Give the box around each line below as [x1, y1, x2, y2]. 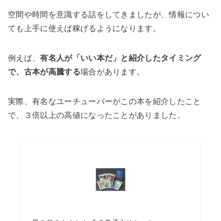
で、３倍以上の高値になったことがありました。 [8, 111, 185, 120]
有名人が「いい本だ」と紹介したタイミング [40, 54, 201, 63]
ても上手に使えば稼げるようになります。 [8, 24, 161, 33]
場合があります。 [80, 68, 145, 76]
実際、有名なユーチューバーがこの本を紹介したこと [8, 97, 201, 106]
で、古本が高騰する [8, 68, 80, 76]
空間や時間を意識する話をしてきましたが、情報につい [8, 10, 209, 19]
